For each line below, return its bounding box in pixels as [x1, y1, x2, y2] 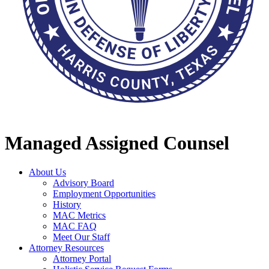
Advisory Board [53, 178, 114, 189]
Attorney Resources [29, 243, 104, 253]
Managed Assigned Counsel [5, 131, 229, 154]
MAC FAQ [53, 221, 97, 232]
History [53, 199, 81, 210]
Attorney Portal [53, 253, 111, 264]
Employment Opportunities [53, 189, 156, 199]
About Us [29, 167, 66, 178]
